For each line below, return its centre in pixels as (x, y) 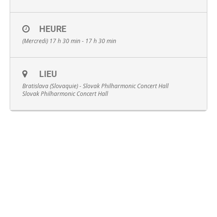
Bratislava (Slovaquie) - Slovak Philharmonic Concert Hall (95, 86)
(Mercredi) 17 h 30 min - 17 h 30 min (69, 41)
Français (50, 61)
